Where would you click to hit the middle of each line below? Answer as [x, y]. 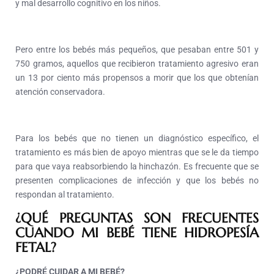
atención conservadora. [60, 92]
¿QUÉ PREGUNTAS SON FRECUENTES [137, 218]
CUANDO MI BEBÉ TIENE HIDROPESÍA [137, 233]
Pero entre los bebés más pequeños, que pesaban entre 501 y [137, 50]
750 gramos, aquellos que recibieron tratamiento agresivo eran [137, 64]
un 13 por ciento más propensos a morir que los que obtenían [137, 78]
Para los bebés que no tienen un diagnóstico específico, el [137, 139]
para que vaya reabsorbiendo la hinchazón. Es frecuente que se [137, 167]
